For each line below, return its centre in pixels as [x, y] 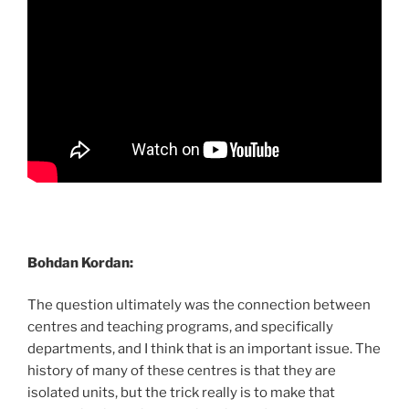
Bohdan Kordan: [80, 262]
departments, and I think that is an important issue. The [204, 349]
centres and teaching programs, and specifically [180, 327]
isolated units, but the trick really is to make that [181, 393]
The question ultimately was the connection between [199, 305]
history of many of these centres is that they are [182, 371]
